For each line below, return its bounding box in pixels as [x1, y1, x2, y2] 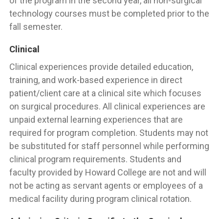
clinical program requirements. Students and [9, 154, 181, 164]
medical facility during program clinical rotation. [9, 194, 192, 204]
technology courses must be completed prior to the [9, 8, 209, 19]
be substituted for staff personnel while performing [9, 141, 209, 151]
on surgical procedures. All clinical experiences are [9, 101, 205, 111]
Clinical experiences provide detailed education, [9, 62, 193, 72]
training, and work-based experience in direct [9, 75, 182, 85]
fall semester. [9, 22, 63, 32]
